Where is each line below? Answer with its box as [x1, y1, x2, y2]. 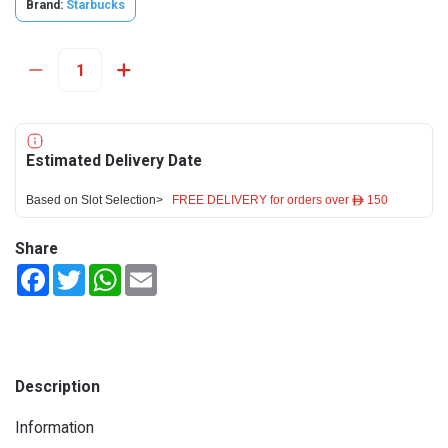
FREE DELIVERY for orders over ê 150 [172, 194, 388, 206]
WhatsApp [121, 264, 187, 280]
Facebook [49, 264, 110, 280]
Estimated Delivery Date [26, 151, 202, 170]
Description [15, 377, 100, 396]
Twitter [85, 264, 131, 280]
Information [15, 418, 94, 437]
